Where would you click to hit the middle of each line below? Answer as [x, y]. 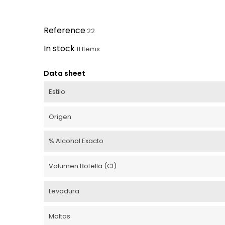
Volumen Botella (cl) [83, 166]
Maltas [60, 216]
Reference [65, 30]
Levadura [64, 191]
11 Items [88, 49]
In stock [59, 48]
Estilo [57, 92]
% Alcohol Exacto [76, 141]
